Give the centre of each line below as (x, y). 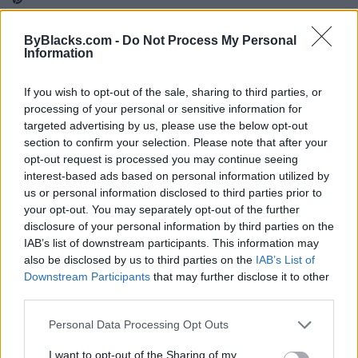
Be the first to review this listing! (134, 334)
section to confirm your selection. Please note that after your (176, 142)
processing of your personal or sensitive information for (163, 108)
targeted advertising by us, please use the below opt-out (166, 125)
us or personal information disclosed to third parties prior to (173, 192)
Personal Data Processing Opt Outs (139, 324)
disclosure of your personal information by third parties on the (179, 226)
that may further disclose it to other (240, 276)
